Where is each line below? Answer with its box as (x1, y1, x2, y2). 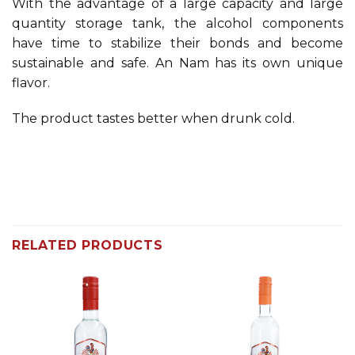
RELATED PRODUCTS (12, 238, 163, 254)
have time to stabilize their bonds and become (12, 35, 343, 51)
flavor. (12, 74, 50, 90)
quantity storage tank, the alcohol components (12, 15, 343, 31)
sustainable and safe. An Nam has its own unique (12, 55, 343, 71)
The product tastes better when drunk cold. (12, 111, 295, 127)
